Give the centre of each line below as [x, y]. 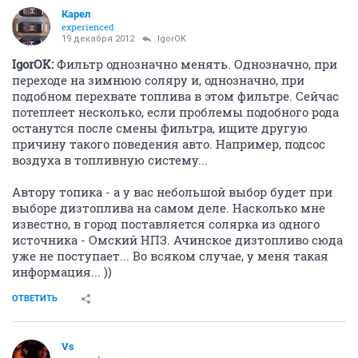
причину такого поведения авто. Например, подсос [169, 144]
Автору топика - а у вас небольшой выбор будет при [172, 192]
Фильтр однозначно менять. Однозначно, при [195, 64]
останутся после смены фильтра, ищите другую [160, 128]
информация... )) [62, 272]
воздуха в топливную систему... [110, 160]
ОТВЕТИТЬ [35, 299]
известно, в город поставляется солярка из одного [166, 224]
